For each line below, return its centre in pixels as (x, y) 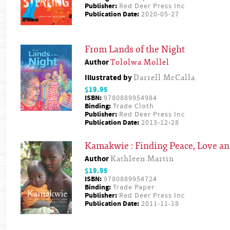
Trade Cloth (132, 106)
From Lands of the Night (135, 49)
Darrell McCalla (164, 78)
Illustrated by (109, 78)
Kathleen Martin (142, 159)
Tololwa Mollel (140, 62)
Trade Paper (133, 187)
